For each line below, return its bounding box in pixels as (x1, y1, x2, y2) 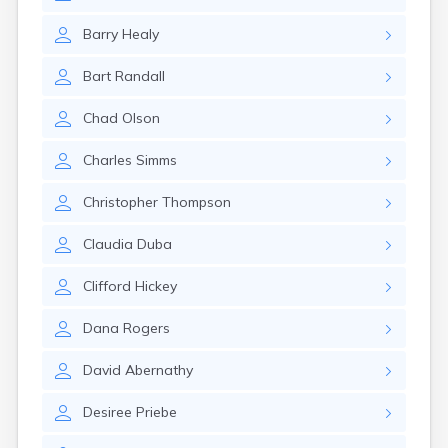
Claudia (83, 235, 133, 253)
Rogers (123, 319, 170, 337)
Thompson (162, 193, 231, 211)
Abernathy (125, 361, 193, 379)
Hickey (135, 277, 177, 295)
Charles (83, 151, 132, 169)
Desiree (83, 403, 132, 421)
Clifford (83, 277, 131, 295)
